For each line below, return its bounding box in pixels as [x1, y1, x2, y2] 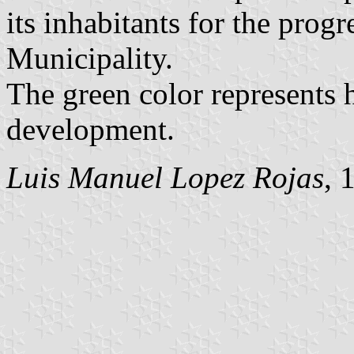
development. [6, 111, 175, 146]
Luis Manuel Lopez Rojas [6, 160, 324, 194]
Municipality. [6, 40, 173, 75]
